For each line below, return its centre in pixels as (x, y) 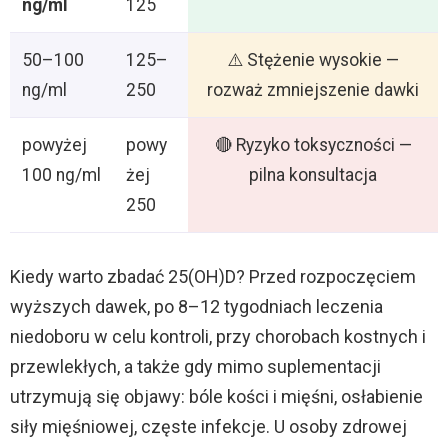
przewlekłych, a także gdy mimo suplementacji (195, 366)
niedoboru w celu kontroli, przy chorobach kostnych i (218, 336)
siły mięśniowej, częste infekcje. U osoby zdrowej (208, 426)
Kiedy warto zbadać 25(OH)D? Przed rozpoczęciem (213, 276)
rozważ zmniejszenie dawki (313, 90)
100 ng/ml (62, 175)
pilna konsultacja (313, 175)
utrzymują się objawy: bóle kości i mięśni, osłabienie (216, 396)
